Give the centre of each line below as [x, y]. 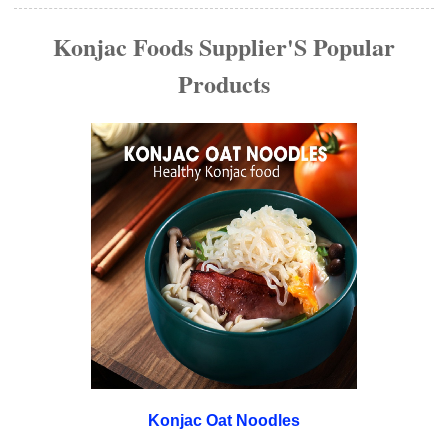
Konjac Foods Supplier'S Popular [224, 46]
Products [224, 83]
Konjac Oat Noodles [224, 420]
